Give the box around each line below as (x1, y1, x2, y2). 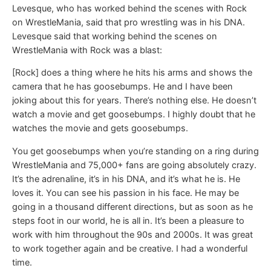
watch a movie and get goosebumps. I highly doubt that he (12, 109, 255, 120)
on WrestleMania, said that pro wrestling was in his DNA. (12, 16, 245, 28)
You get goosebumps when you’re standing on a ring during (12, 145, 259, 157)
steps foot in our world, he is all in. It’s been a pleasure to (12, 215, 244, 226)
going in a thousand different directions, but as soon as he (12, 201, 253, 212)
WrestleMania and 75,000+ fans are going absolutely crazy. (12, 159, 256, 171)
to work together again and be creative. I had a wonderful (12, 243, 247, 254)
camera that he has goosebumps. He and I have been (12, 81, 233, 93)
